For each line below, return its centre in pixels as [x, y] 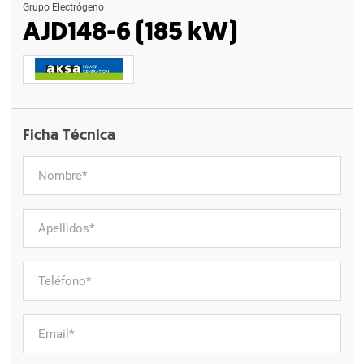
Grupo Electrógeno [64, 8]
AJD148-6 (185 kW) [130, 34]
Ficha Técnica [69, 136]
